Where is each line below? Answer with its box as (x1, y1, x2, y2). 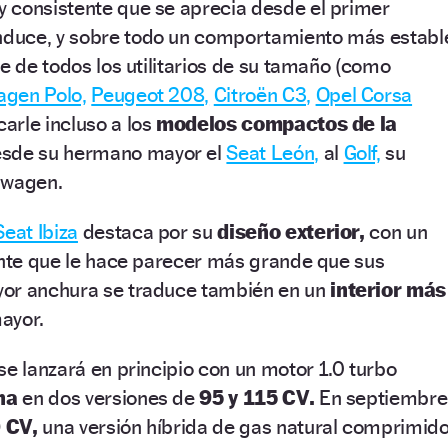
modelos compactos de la (151, 110, 398, 136)
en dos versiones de (17, 384, 195, 410)
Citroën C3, (213, 81, 311, 107)
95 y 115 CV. (194, 384, 315, 410)
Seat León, (226, 139, 319, 165)
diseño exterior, (212, 218, 365, 244)
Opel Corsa (315, 81, 413, 107)
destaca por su (77, 218, 213, 244)
